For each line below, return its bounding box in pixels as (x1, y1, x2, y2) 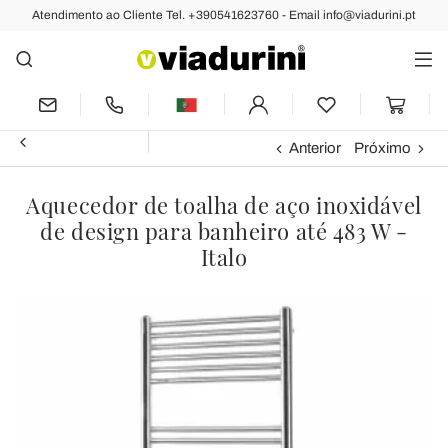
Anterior (288, 139, 341, 156)
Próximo (353, 139, 411, 156)
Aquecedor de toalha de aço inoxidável (26, 189, 422, 220)
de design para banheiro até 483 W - (40, 215, 408, 246)
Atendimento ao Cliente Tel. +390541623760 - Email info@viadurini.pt (32, 8, 416, 22)
